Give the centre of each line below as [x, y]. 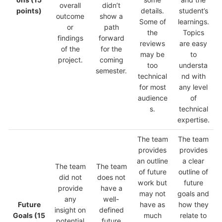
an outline [152, 161]
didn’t [111, 5]
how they [193, 205]
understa [193, 65]
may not [152, 194]
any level [193, 87]
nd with [193, 76]
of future [152, 172]
